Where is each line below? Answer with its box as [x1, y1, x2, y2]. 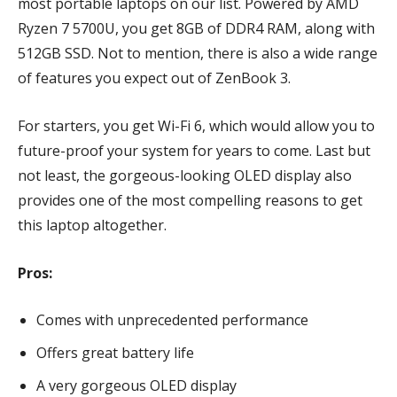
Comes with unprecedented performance [36, 310, 308, 330]
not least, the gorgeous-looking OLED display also [18, 166, 352, 185]
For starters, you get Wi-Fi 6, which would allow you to [18, 116, 375, 136]
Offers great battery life [36, 343, 194, 362]
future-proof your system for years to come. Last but [18, 141, 370, 160]
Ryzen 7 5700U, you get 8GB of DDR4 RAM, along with [18, 19, 375, 38]
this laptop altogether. [18, 215, 170, 235]
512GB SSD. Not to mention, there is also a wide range [18, 43, 378, 63]
